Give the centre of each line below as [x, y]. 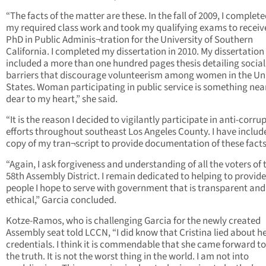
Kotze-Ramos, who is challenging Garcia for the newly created [133, 221]
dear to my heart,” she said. [62, 99]
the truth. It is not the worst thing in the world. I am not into [127, 257]
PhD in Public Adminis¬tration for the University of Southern [129, 40]
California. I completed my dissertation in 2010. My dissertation [135, 52]
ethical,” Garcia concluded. [61, 200]
